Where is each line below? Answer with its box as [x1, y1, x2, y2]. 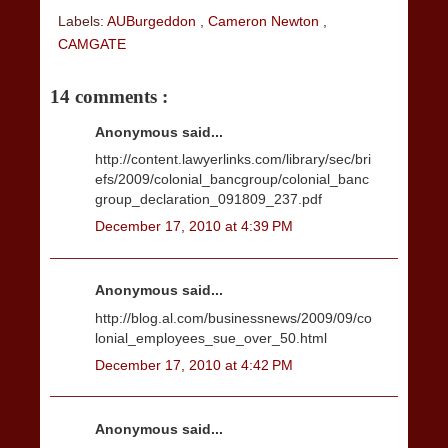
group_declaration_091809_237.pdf [95, 191, 322, 208]
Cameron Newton [208, 12, 323, 29]
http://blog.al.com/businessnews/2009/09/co [95, 309, 372, 326]
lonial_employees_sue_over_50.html [95, 329, 327, 346]
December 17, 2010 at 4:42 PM [95, 356, 293, 373]
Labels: [58, 12, 107, 29]
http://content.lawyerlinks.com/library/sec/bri [95, 151, 371, 168]
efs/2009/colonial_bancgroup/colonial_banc [95, 171, 369, 188]
